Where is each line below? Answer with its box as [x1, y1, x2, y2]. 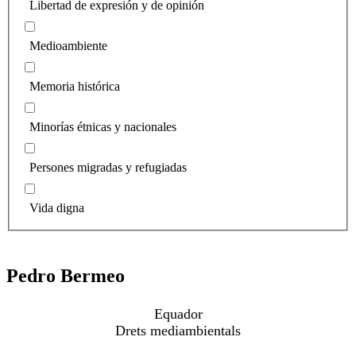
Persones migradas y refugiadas [29, 161, 187, 175]
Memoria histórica [29, 79, 120, 94]
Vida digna [29, 201, 84, 215]
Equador [153, 306, 203, 323]
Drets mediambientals [115, 323, 241, 339]
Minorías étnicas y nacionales [29, 120, 176, 134]
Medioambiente [29, 39, 107, 53]
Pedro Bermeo [6, 265, 125, 287]
